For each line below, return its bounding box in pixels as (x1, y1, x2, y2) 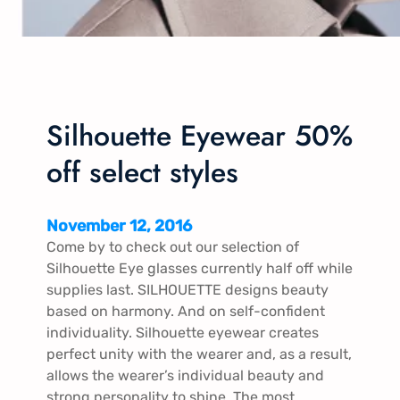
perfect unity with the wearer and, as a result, (46, 345, 352, 362)
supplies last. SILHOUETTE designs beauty (46, 280, 329, 298)
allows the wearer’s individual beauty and (46, 366, 324, 384)
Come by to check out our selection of (46, 237, 299, 255)
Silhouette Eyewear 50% (46, 115, 353, 157)
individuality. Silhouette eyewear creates (46, 323, 319, 341)
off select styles (46, 152, 238, 194)
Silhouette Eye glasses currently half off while (46, 259, 353, 277)
